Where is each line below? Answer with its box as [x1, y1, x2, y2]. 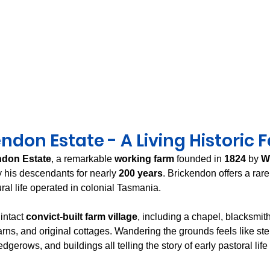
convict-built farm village [26, 212, 137, 222]
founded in [174, 154, 224, 165]
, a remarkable [51, 154, 115, 165]
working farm [115, 154, 174, 165]
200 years [119, 168, 163, 179]
